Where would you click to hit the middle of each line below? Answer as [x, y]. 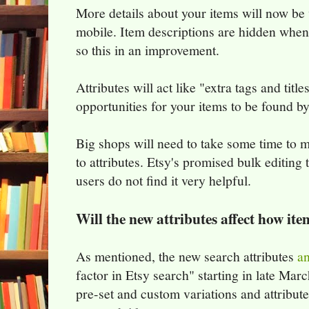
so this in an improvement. [148, 50]
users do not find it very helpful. [163, 181]
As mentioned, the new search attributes [187, 257]
